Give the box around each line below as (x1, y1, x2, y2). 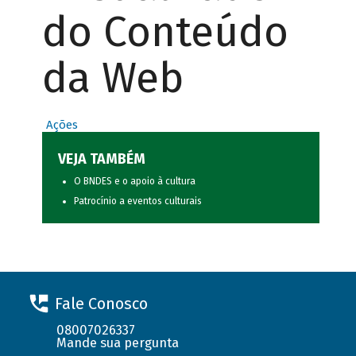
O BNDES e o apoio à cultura (73, 176, 195, 188)
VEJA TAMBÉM (57, 150, 145, 168)
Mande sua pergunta (56, 335, 180, 350)
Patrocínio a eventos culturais (73, 195, 202, 207)
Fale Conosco (54, 293, 148, 313)
